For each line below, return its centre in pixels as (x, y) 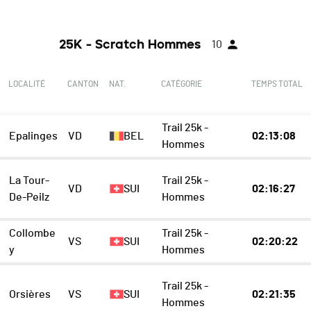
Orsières (30, 295)
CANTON (83, 84)
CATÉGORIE (181, 84)
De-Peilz (30, 197)
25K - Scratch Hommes (129, 45)
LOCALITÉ (27, 84)
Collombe (33, 234)
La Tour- (30, 181)
